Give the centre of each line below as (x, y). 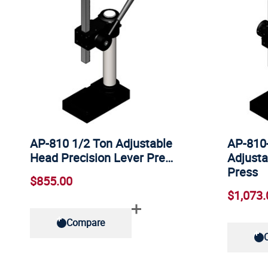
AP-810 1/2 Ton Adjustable (101, 144)
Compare (86, 223)
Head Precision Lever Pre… (101, 158)
